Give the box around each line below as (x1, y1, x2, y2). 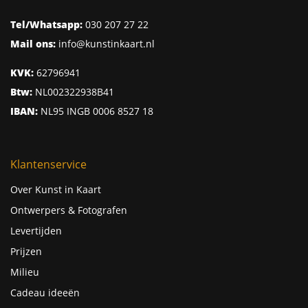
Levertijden (10, 224, 62, 238)
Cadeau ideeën (10, 286, 80, 300)
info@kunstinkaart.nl (58, 37, 155, 51)
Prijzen (10, 245, 42, 258)
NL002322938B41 (32, 85, 114, 99)
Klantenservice (10, 157, 87, 173)
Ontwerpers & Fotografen (10, 203, 127, 217)
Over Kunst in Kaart (10, 183, 101, 197)
